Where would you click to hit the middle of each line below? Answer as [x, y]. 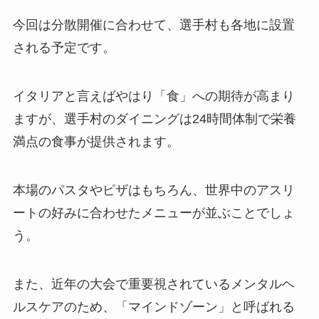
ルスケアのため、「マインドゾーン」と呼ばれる [153, 307]
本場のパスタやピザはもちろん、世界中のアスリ [153, 190]
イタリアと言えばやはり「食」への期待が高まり [153, 96]
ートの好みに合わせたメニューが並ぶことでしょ [153, 213]
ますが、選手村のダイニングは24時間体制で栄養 [154, 119]
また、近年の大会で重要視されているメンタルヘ [153, 284]
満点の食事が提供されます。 [96, 142]
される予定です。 [64, 48]
